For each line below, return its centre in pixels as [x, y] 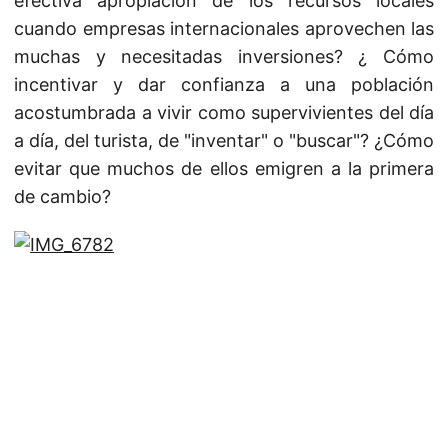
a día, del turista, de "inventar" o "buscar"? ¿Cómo [224, 140]
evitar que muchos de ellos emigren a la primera [224, 168]
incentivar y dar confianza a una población [224, 84]
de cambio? [62, 196]
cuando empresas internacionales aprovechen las [224, 28]
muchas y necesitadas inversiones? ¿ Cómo [224, 56]
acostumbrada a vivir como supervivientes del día [224, 112]
